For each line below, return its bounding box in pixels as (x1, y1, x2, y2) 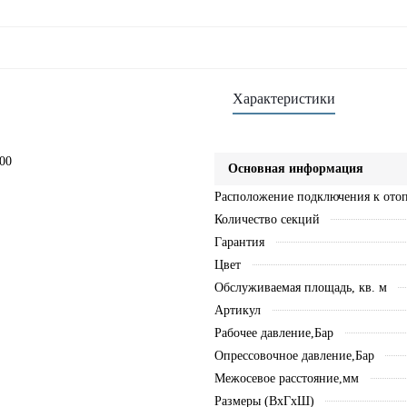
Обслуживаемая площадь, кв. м (213, 281, 387, 294)
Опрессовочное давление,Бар (213, 349, 374, 362)
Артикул (213, 303, 261, 317)
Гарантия (213, 235, 264, 249)
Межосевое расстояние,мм (213, 372, 359, 385)
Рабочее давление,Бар (213, 326, 333, 340)
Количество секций (213, 213, 320, 226)
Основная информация (227, 162, 363, 175)
